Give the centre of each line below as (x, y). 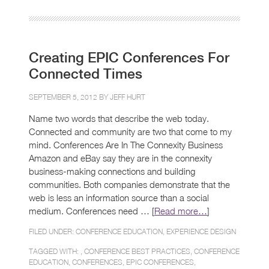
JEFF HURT (128, 97)
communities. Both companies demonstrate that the (129, 184)
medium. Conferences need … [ (92, 210)
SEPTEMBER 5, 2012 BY (69, 97)
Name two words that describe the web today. (119, 118)
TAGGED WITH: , (56, 251)
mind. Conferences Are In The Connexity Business (126, 144)
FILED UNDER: (52, 231)
